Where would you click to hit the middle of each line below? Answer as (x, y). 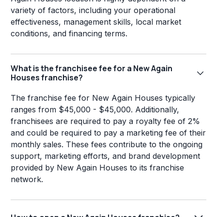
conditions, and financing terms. (69, 34)
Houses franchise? (47, 78)
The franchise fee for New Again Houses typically (103, 98)
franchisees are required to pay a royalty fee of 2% (106, 121)
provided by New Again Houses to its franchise (98, 168)
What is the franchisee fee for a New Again (92, 69)
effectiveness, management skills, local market (96, 22)
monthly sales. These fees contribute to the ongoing (107, 145)
